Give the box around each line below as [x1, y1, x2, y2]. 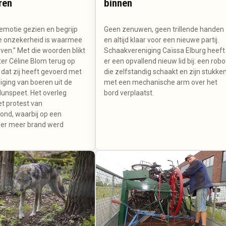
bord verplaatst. [104, 88, 154, 97]
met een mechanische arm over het [104, 78, 218, 86]
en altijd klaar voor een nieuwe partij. [104, 35, 219, 44]
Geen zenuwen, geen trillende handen [104, 25, 224, 33]
